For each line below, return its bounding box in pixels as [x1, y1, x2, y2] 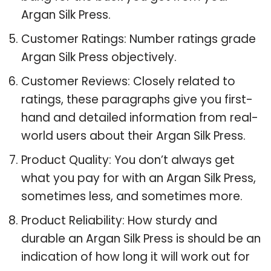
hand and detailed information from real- [21, 109, 258, 126]
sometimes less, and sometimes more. [21, 188, 243, 204]
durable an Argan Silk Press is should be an [21, 230, 261, 247]
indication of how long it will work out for [21, 248, 250, 265]
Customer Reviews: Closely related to [21, 73, 235, 90]
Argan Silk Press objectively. [21, 48, 177, 65]
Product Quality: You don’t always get [21, 151, 235, 168]
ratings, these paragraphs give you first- [21, 91, 253, 108]
